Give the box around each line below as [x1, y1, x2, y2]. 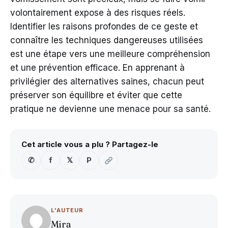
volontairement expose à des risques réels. [10, 8, 185, 18]
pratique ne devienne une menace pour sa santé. [10, 104, 211, 115]
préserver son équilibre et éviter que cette [10, 90, 182, 101]
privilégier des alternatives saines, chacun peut [10, 76, 204, 87]
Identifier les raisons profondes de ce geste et [10, 21, 198, 32]
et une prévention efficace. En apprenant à [10, 63, 185, 73]
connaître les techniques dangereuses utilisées [10, 35, 203, 46]
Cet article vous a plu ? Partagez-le [21, 139, 158, 150]
